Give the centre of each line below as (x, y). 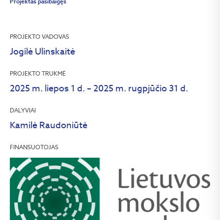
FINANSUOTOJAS (34, 147)
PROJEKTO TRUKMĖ (38, 73)
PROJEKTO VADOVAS (40, 37)
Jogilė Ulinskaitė (42, 51)
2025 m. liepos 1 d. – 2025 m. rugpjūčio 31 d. (99, 88)
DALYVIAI (23, 110)
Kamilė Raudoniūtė (49, 125)
